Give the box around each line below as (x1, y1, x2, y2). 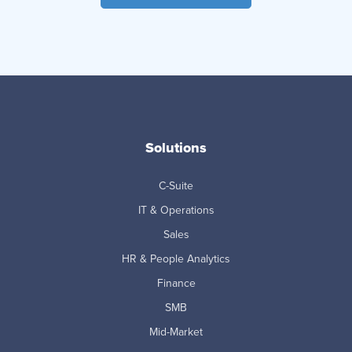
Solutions (145, 137, 207, 159)
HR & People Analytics (122, 251, 230, 268)
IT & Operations (137, 202, 214, 219)
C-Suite (159, 178, 193, 195)
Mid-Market (149, 324, 203, 341)
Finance (156, 275, 196, 292)
